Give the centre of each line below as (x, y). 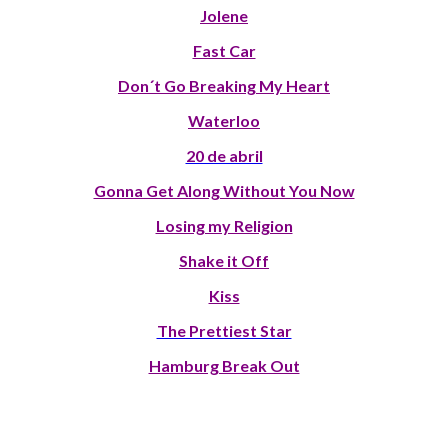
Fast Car (224, 51)
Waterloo (224, 121)
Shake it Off (224, 261)
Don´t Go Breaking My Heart (224, 86)
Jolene (224, 16)
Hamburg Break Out (224, 366)
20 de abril (224, 156)
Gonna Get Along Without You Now (224, 191)
